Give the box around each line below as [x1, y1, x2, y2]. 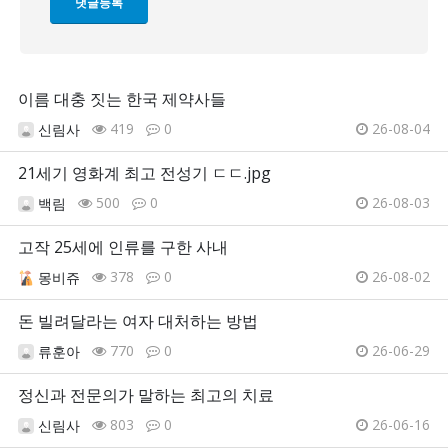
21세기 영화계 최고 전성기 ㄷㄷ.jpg [18, 162, 271, 185]
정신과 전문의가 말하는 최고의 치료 [18, 384, 274, 407]
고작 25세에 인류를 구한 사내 [18, 236, 228, 259]
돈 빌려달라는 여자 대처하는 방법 [18, 310, 258, 333]
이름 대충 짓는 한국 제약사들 [18, 88, 226, 111]
